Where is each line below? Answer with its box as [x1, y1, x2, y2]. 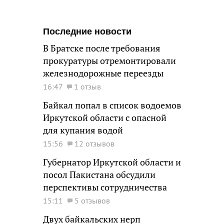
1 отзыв [74, 81, 101, 91]
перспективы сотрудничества [43, 181, 167, 193]
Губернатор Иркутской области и [43, 156, 181, 168]
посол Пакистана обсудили [43, 169, 155, 180]
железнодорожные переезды [43, 67, 163, 79]
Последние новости [43, 26, 131, 36]
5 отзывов [74, 195, 110, 205]
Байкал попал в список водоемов [43, 99, 181, 111]
